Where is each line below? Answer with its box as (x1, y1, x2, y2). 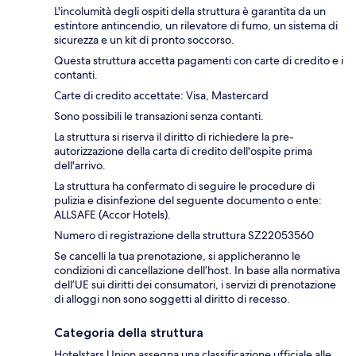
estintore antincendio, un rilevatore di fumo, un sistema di (54, 17, 338, 33)
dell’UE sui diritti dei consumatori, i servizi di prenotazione (54, 277, 336, 292)
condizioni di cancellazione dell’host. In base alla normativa (54, 262, 340, 277)
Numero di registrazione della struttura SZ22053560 (54, 227, 314, 242)
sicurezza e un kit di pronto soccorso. (54, 32, 234, 47)
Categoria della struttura (54, 324, 203, 340)
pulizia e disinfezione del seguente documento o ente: (54, 192, 322, 207)
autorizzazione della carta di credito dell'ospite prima (54, 143, 312, 158)
